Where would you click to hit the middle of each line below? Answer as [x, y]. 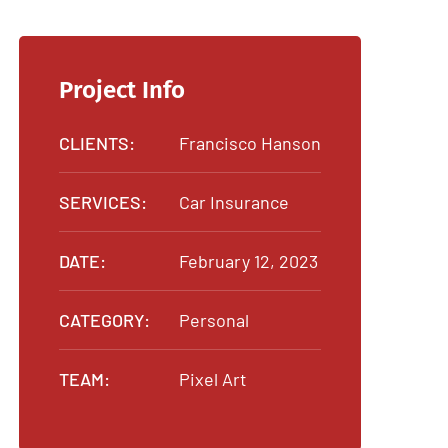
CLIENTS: [97, 142]
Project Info [122, 89]
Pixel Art [213, 378]
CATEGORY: [104, 319]
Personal [214, 319]
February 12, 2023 [248, 260]
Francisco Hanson [250, 142]
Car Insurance [234, 201]
